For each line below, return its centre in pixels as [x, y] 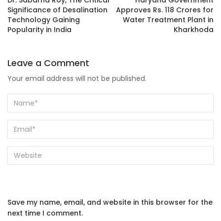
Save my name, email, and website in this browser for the [110, 203]
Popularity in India [39, 30]
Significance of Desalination [57, 10]
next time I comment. [45, 213]
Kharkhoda [194, 30]
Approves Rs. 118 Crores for [165, 10]
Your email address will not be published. [77, 79]
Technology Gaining [44, 20]
